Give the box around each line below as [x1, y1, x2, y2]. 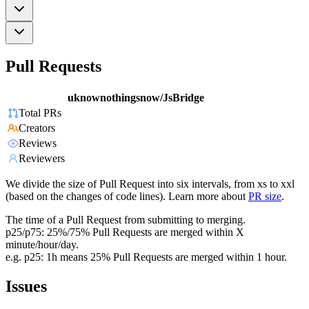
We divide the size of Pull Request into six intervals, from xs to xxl [6, 178, 295, 190]
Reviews [19, 137, 57, 150]
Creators [19, 122, 55, 134]
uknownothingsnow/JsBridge [68, 92, 204, 104]
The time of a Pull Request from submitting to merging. [6, 214, 246, 226]
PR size [248, 190, 281, 203]
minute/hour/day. [6, 239, 79, 251]
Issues [6, 277, 47, 296]
